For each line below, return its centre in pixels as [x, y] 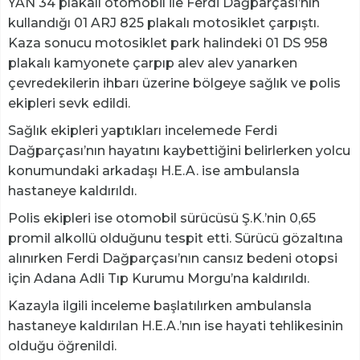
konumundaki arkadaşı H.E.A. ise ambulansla [154, 171]
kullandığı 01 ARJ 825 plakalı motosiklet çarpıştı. [164, 23]
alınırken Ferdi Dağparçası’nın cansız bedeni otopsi [173, 259]
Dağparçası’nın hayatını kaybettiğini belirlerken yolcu [179, 151]
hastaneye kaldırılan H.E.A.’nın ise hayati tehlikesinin [176, 326]
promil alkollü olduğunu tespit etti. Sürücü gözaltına [176, 239]
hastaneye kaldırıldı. [72, 191]
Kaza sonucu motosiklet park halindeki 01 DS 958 [168, 43]
